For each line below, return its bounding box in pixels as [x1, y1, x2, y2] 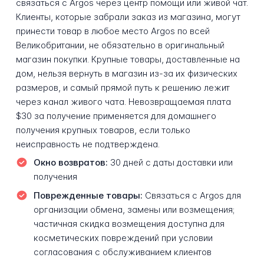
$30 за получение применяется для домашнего [15, 110, 216, 121]
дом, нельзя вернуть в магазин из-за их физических [15, 67, 237, 79]
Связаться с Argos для [142, 190, 241, 201]
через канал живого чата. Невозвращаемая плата [15, 95, 231, 107]
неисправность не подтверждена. [15, 138, 160, 150]
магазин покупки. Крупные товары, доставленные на [15, 53, 240, 65]
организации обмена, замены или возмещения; [33, 204, 235, 215]
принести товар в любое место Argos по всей [15, 25, 210, 37]
